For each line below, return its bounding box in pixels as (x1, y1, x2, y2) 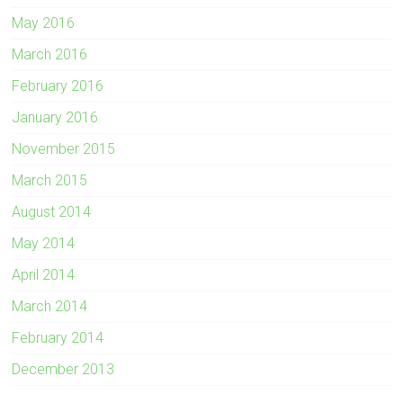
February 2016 (12, 76, 104, 94)
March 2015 (12, 171, 88, 189)
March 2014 (12, 297, 88, 315)
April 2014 (12, 265, 76, 283)
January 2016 (12, 108, 99, 126)
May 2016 (12, 13, 76, 31)
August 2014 (12, 202, 92, 220)
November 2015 (12, 139, 116, 157)
